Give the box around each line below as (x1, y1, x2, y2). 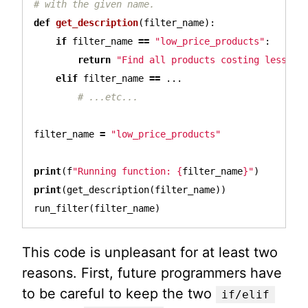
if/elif (221, 287, 269, 301)
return (78, 54, 111, 65)
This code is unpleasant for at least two (22, 243, 278, 261)
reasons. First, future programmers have (22, 264, 282, 281)
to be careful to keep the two (22, 285, 216, 302)
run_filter (34, 202, 89, 214)
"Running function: (72, 165, 177, 177)
